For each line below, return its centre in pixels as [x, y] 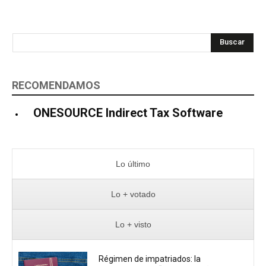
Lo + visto [133, 224]
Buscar [232, 42]
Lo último [133, 164]
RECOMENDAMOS [56, 85]
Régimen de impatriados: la [150, 259]
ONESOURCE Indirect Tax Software [128, 113]
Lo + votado [133, 194]
